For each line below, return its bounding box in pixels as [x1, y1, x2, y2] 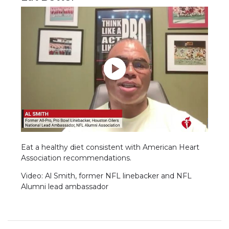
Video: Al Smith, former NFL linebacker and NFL [21, 171, 192, 180]
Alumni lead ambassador [21, 181, 109, 191]
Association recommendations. [21, 153, 132, 163]
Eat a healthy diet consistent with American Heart [21, 142, 200, 152]
